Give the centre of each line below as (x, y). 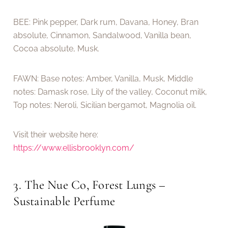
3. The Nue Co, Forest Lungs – (90, 184)
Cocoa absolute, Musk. (56, 49)
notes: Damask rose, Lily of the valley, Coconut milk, (110, 92)
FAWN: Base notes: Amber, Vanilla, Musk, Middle (103, 78)
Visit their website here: (56, 135)
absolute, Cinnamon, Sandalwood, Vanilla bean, (103, 36)
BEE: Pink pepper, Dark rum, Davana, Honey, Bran (106, 22)
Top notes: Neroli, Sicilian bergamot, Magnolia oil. (105, 105)
